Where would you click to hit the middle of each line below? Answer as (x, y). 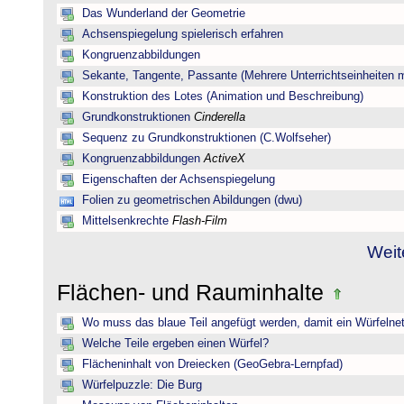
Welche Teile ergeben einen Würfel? (175, 344)
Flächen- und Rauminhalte (193, 292)
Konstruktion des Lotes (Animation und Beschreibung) (223, 96)
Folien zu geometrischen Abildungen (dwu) (192, 200)
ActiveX (225, 159)
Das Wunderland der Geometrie (164, 14)
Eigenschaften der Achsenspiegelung (179, 179)
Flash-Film (200, 221)
